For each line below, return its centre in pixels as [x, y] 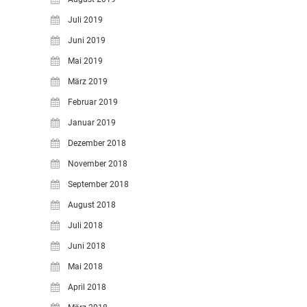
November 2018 [98, 164]
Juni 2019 [87, 40]
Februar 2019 [93, 102]
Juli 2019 [85, 20]
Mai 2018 [85, 267]
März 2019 [88, 82]
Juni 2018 [87, 246]
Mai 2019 [85, 61]
